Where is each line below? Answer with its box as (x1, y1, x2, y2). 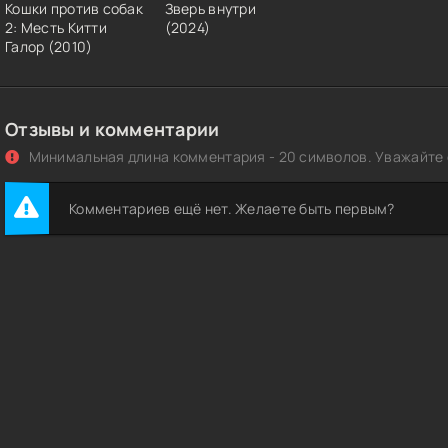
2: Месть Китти (5, 18, 107, 38)
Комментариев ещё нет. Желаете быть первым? (69, 199, 395, 219)
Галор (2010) (5, 37, 93, 57)
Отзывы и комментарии (5, 117, 220, 142)
